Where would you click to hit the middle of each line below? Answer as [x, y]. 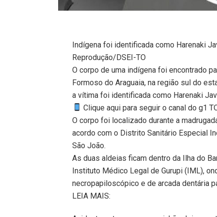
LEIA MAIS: [92, 196]
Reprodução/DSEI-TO [109, 57]
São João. [89, 145]
